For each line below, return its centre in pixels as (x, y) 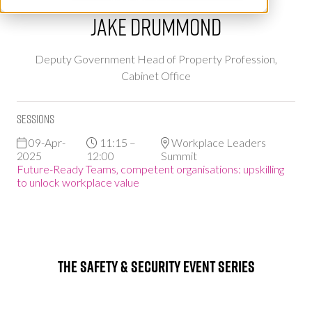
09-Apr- (46, 142)
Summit (179, 155)
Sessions (36, 118)
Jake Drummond (156, 26)
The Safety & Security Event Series (156, 266)
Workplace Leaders (217, 142)
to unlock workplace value (78, 182)
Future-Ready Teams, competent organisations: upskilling (150, 169)
